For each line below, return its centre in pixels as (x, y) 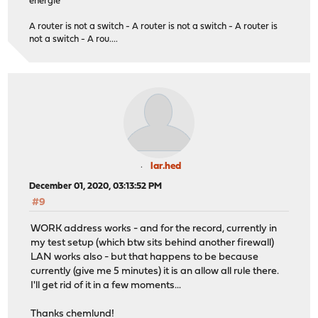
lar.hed (165, 167)
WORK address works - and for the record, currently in (154, 229)
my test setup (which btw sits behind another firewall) (153, 243)
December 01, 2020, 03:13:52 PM (96, 187)
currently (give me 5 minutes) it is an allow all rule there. (155, 271)
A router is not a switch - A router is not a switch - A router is (154, 27)
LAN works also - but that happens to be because (145, 257)
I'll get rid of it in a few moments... (106, 285)
